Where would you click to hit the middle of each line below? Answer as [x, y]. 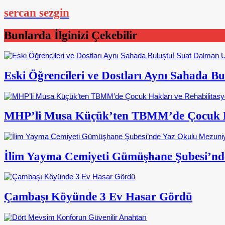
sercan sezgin [37, 13]
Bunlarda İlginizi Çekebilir [71, 35]
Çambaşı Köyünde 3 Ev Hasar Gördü [98, 196]
